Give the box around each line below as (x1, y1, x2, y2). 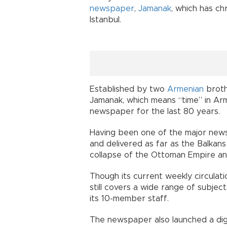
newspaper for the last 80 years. (90, 107, 220, 116)
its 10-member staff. (90, 195, 169, 203)
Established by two (90, 85, 167, 93)
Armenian (167, 85, 204, 93)
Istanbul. (90, 16, 121, 24)
